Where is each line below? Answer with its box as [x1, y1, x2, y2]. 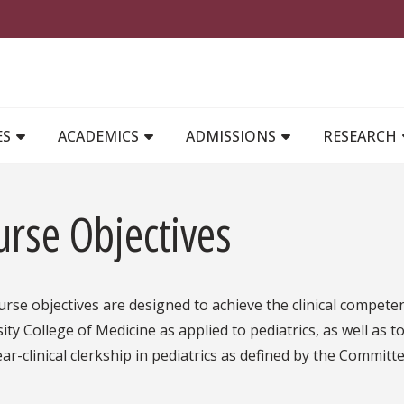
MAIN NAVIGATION [201, 106, 334, 126]
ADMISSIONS [186, 125, 280, 146]
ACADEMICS [58, 125, 142, 146]
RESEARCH [323, 125, 400, 146]
